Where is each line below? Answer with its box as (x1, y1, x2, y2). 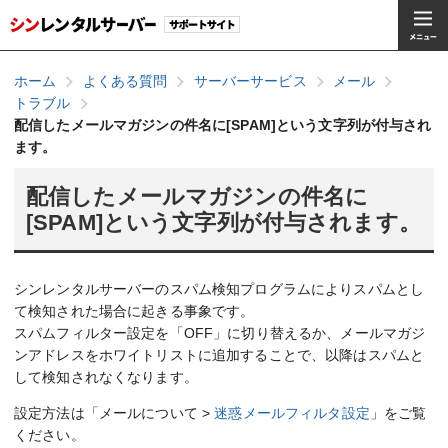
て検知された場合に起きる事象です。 (14, 303, 255, 319)
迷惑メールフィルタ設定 (214, 405, 370, 421)
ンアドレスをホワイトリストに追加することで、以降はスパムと (14, 347, 425, 363)
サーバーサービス (193, 73, 307, 89)
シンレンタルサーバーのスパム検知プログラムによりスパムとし (14, 281, 425, 297)
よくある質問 (82, 73, 168, 89)
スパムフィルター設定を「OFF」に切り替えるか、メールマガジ (14, 325, 426, 341)
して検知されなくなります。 (14, 369, 198, 385)
